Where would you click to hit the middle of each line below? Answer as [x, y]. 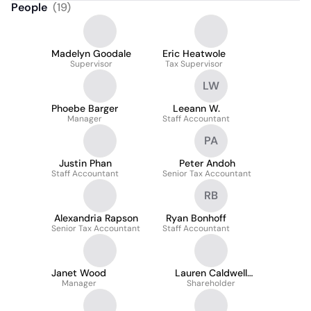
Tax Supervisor [194, 64]
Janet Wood [79, 273]
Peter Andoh [207, 163]
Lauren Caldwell [211, 273]
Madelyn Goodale [91, 53]
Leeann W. [196, 108]
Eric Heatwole [194, 53]
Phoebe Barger [85, 108]
